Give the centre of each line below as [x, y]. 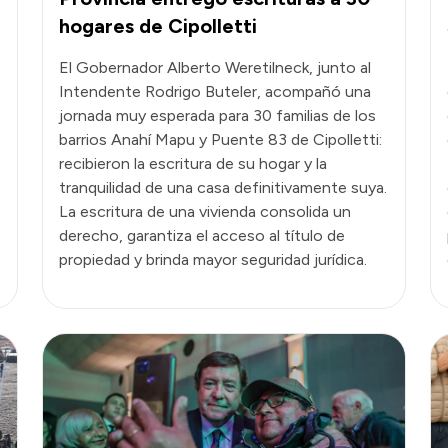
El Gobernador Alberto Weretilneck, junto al [215, 67]
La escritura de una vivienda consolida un [205, 211]
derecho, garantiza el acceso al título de [202, 235]
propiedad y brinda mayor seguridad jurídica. [213, 259]
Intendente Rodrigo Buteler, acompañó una [215, 91]
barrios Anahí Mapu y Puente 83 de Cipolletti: [220, 139]
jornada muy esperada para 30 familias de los [217, 115]
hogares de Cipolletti [158, 25]
